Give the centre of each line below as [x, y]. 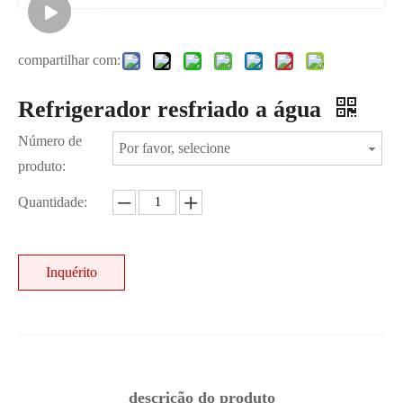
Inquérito [72, 273]
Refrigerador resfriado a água [173, 110]
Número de [50, 141]
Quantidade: [53, 202]
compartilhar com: [69, 60]
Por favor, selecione [175, 148]
